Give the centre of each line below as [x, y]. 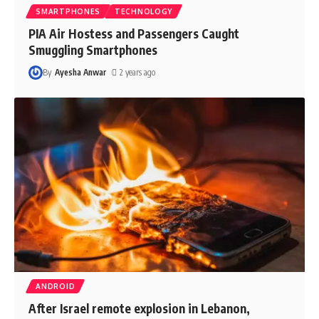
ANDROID [56, 286]
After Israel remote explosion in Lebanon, [140, 308]
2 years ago [137, 72]
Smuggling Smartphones [93, 49]
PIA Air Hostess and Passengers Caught [134, 33]
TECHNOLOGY [144, 11]
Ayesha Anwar [80, 72]
